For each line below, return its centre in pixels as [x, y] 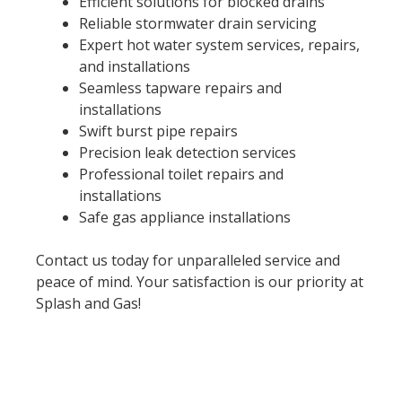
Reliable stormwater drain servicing [198, 24]
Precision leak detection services [188, 153]
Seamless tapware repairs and [180, 88]
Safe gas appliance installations [185, 218]
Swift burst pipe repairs [158, 131]
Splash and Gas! [88, 304]
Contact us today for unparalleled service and [188, 261]
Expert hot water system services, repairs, [219, 45]
